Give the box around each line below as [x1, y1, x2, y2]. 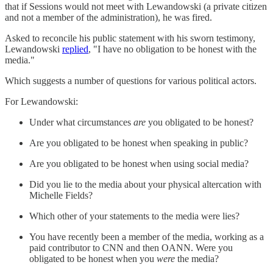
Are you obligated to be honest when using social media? [29, 158, 249, 169]
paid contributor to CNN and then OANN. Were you [29, 243, 233, 253]
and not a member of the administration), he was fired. [5, 12, 212, 23]
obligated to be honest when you [29, 253, 157, 264]
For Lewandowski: [5, 96, 78, 107]
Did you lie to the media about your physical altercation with [29, 179, 261, 190]
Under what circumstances [29, 117, 133, 128]
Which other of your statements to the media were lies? [29, 211, 239, 222]
